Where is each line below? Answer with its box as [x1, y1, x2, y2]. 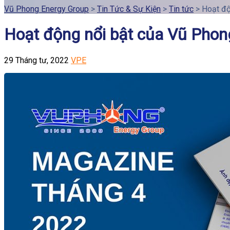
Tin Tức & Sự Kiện [97, 4, 161, 14]
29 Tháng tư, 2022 [4, 55, 69, 65]
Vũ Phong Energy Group [4, 4, 89, 14]
